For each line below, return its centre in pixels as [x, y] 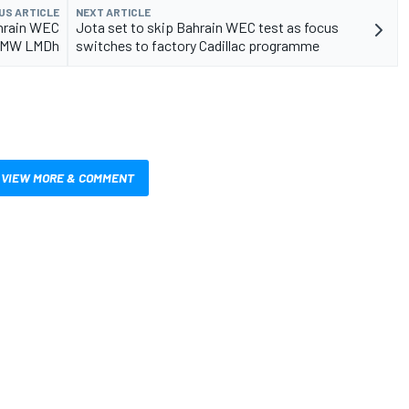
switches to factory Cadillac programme [198, 45]
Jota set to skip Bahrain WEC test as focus [207, 26]
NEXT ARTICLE [113, 11]
